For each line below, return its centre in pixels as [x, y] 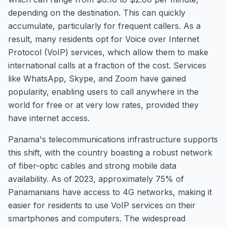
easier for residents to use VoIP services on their [102, 205]
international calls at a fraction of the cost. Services [107, 65]
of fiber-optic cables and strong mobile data [92, 166]
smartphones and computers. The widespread [97, 218]
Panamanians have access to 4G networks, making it [110, 192]
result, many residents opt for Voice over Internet [104, 39]
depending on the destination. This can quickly [97, 13]
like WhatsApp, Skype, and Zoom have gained [97, 79]
